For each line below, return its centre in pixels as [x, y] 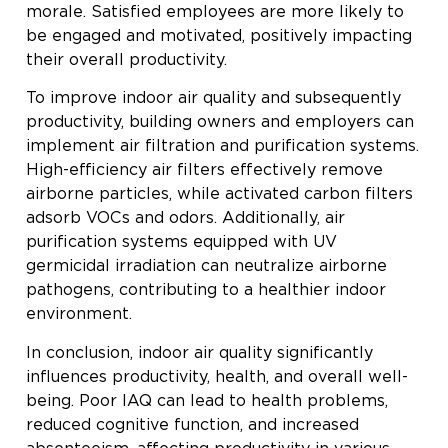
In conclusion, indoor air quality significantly [199, 352]
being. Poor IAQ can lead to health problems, [207, 400]
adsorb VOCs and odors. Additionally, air [185, 218]
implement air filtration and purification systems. [222, 146]
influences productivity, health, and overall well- [217, 376]
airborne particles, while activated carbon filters [219, 194]
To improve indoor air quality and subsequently [213, 98]
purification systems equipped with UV [181, 242]
